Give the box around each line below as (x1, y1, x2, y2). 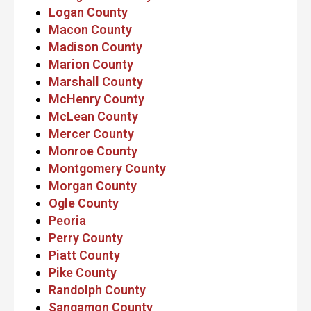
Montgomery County (49, 160, 166, 176)
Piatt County (49, 247, 120, 262)
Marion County (49, 56, 133, 72)
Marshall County (49, 74, 143, 89)
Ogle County (49, 195, 119, 210)
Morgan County (49, 178, 137, 193)
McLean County (49, 108, 141, 124)
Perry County (49, 230, 123, 245)
